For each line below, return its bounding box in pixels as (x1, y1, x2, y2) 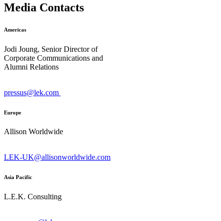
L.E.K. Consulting (4, 192, 62, 201)
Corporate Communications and (4, 53, 105, 62)
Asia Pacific (4, 174, 32, 181)
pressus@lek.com (4, 88, 61, 97)
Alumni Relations (4, 62, 59, 71)
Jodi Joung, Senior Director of (4, 44, 100, 53)
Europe (4, 109, 21, 115)
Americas (4, 26, 26, 33)
